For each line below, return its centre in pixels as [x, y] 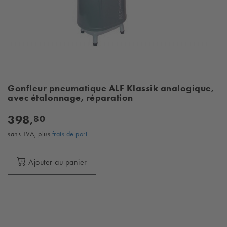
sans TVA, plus [30, 134]
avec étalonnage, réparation [70, 98]
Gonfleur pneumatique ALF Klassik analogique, [111, 88]
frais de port [69, 134]
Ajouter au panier [58, 162]
